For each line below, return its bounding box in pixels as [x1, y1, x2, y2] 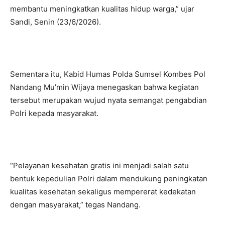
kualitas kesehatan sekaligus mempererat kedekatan [10, 187, 196, 197]
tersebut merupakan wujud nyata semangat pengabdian [10, 95, 207, 105]
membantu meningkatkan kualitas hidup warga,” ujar [10, 4, 194, 14]
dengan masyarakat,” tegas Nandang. [10, 200, 141, 210]
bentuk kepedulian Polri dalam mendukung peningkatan [10, 174, 207, 184]
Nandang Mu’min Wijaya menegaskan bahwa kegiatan [10, 82, 199, 92]
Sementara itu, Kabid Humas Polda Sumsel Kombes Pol [10, 69, 205, 79]
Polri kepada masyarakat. [10, 108, 98, 119]
